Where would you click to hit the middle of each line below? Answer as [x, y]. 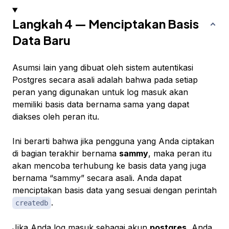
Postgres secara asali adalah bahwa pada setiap [105, 80]
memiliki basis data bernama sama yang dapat [101, 105]
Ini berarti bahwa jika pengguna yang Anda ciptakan [113, 141]
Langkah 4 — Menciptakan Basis [106, 24]
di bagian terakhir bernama [66, 154]
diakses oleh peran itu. [56, 117]
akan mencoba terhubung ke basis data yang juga [109, 166]
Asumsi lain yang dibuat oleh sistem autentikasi [103, 68]
